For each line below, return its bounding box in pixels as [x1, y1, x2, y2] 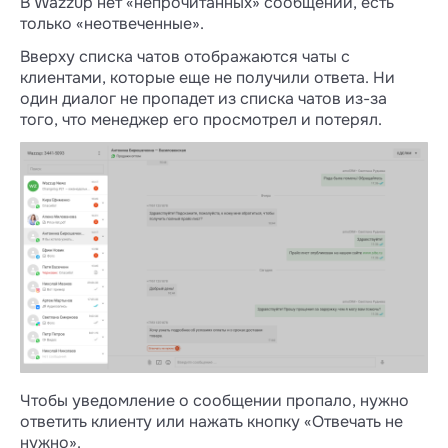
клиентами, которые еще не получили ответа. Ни [20, 67, 395, 88]
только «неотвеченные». [20, 13, 204, 34]
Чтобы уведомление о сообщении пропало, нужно [20, 390, 409, 411]
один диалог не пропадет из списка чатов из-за [20, 88, 387, 109]
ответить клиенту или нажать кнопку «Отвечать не [20, 411, 403, 432]
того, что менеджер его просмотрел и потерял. [20, 109, 382, 130]
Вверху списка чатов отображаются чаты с [20, 46, 350, 67]
